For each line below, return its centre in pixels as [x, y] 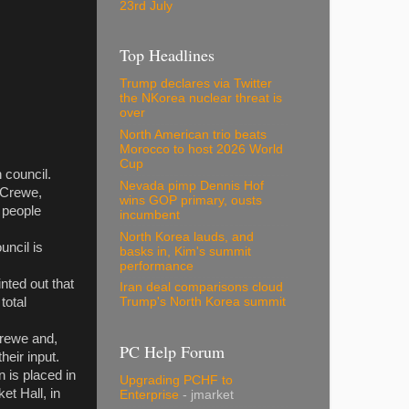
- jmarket [206, 395]
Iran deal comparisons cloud [201, 288]
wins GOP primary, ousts [191, 200]
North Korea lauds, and [187, 236]
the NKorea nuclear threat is [201, 99]
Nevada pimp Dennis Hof [192, 185]
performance [157, 266]
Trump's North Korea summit [203, 302]
